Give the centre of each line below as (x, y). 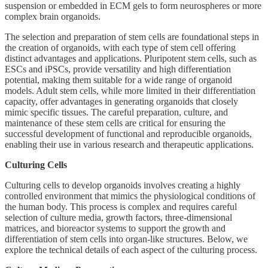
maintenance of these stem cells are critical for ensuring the (115, 123)
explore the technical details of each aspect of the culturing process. (131, 249)
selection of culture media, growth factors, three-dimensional (118, 217)
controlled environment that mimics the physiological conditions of (130, 196)
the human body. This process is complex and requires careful (121, 206)
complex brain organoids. (53, 16)
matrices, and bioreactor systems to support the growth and (115, 228)
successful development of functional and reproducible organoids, (128, 133)
